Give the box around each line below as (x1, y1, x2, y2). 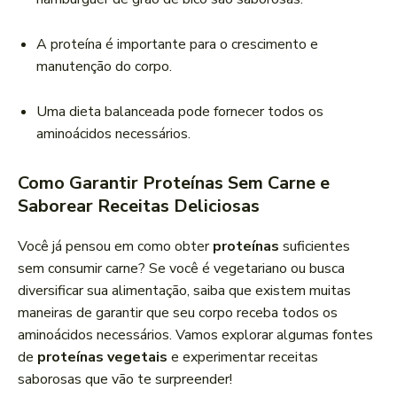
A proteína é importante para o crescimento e (36, 35, 318, 55)
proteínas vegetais (37, 347, 167, 368)
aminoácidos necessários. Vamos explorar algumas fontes (18, 325, 373, 346)
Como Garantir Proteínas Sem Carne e (18, 171, 330, 196)
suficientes (279, 237, 350, 257)
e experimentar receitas (167, 347, 318, 368)
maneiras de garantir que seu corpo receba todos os (18, 303, 338, 323)
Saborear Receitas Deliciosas (18, 194, 260, 219)
